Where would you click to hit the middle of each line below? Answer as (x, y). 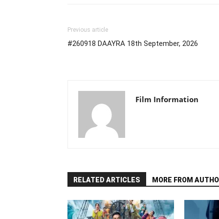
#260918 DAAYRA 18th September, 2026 (133, 44)
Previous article (88, 30)
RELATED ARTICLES (107, 180)
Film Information (167, 99)
